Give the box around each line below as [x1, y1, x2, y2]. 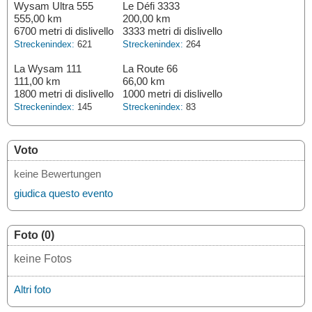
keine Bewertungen [14, 168, 101, 180]
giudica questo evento [14, 187, 113, 199]
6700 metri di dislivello [14, 25, 114, 37]
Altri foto [14, 283, 51, 295]
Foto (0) [14, 229, 54, 241]
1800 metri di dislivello [14, 88, 114, 100]
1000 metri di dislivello [123, 88, 222, 100]
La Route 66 [123, 63, 178, 75]
